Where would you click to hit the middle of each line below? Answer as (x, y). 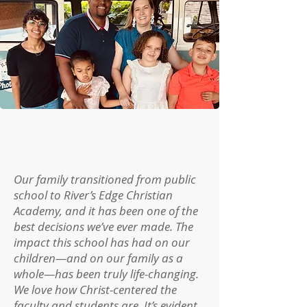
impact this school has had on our (102, 242)
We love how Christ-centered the (95, 290)
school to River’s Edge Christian (93, 195)
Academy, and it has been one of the (106, 211)
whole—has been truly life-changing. (106, 274)
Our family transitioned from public (105, 179)
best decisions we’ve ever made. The (103, 226)
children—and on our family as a (98, 258)
